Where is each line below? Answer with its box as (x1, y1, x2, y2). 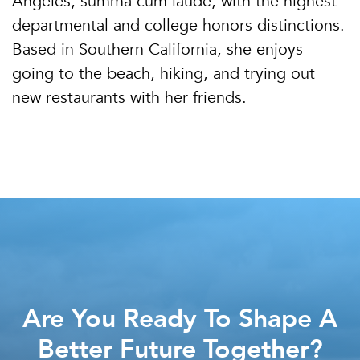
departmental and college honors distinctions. (12, 14, 345, 37)
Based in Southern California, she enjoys (12, 39, 303, 61)
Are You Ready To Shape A (22, 301, 337, 336)
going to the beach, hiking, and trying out (12, 63, 315, 85)
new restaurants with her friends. (12, 87, 247, 109)
